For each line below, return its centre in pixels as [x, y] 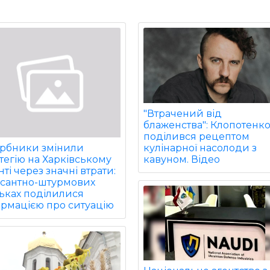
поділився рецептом [197, 136]
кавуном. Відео [182, 159]
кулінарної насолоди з [200, 148]
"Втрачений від [183, 113]
